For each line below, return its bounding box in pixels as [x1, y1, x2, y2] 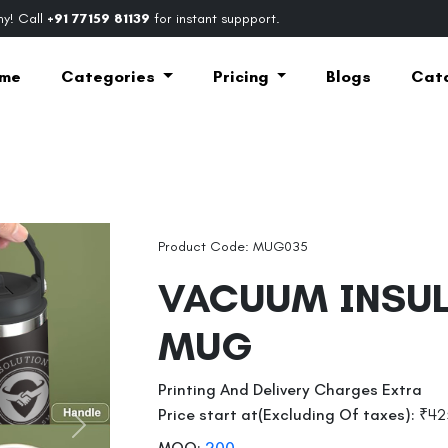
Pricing [212, 66, 273, 86]
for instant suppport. [150, 10, 280, 27]
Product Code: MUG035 [157, 238, 308, 256]
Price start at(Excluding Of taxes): [157, 405, 415, 425]
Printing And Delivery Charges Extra [157, 380, 422, 400]
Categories [60, 66, 159, 86]
